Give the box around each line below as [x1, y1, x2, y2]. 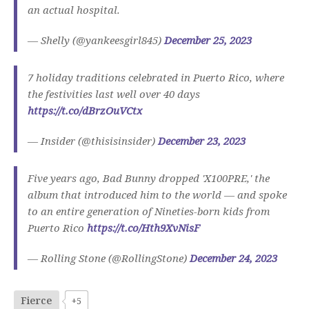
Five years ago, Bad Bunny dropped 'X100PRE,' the [28, 170, 270, 185]
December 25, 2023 [164, 32, 252, 47]
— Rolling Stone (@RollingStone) [28, 250, 190, 265]
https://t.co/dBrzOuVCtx [28, 103, 142, 117]
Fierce [21, 293, 52, 307]
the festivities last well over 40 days [28, 86, 200, 101]
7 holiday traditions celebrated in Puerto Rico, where [28, 70, 284, 84]
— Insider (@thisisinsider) [28, 133, 158, 148]
